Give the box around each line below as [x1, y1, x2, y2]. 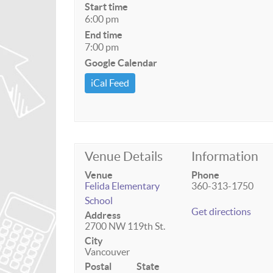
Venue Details [85, 149, 163, 163]
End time [85, 29, 122, 40]
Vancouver [85, 246, 130, 257]
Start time [85, 1, 128, 12]
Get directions [191, 206, 252, 217]
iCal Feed [91, 77, 129, 88]
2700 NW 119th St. [85, 221, 165, 232]
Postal [85, 261, 112, 272]
